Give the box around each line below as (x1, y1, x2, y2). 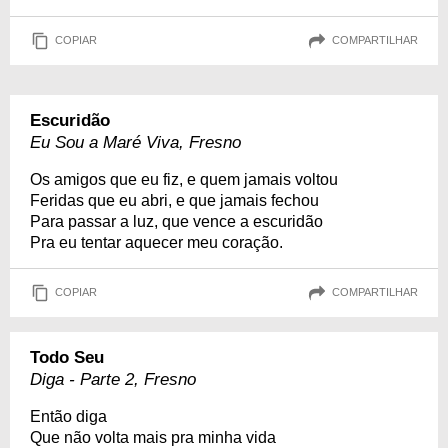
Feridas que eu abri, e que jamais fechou (30, 191, 319, 209)
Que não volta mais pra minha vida (30, 428, 276, 446)
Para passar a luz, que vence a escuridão (30, 212, 323, 230)
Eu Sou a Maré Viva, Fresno (30, 132, 241, 152)
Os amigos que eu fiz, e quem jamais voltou (30, 170, 338, 188)
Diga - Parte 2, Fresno (30, 369, 196, 389)
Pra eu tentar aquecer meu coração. (30, 233, 283, 251)
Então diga (30, 407, 107, 425)
